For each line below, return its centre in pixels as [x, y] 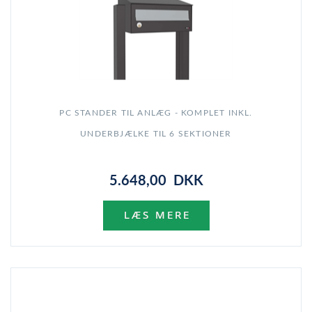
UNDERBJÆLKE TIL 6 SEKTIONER [156, 134]
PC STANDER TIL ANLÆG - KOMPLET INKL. [156, 113]
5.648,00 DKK [156, 181]
